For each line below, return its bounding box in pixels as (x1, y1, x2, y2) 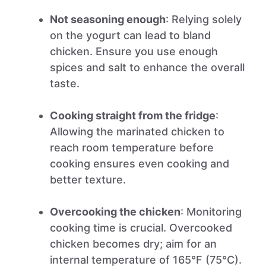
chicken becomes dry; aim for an (50, 237, 217, 250)
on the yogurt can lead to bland (50, 29, 211, 42)
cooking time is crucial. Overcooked (50, 221, 232, 234)
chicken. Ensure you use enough (50, 45, 218, 58)
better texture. (50, 173, 126, 186)
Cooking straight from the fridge (50, 109, 216, 122)
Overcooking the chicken (50, 205, 180, 218)
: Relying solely (166, 13, 242, 26)
